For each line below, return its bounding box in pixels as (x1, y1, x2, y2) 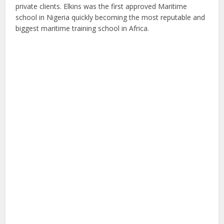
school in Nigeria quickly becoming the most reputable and (15, 12, 205, 22)
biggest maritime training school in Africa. (15, 23, 149, 33)
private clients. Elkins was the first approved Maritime (15, 1, 187, 11)
